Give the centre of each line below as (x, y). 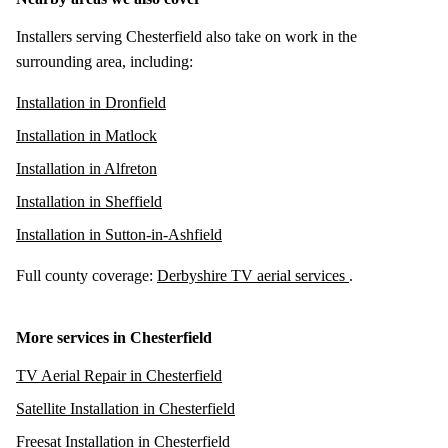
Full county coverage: (86, 275)
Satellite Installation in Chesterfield (125, 408)
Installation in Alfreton (86, 168)
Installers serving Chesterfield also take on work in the (186, 36)
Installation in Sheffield (89, 201)
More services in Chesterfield (114, 337)
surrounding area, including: (104, 61)
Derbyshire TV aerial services (253, 275)
